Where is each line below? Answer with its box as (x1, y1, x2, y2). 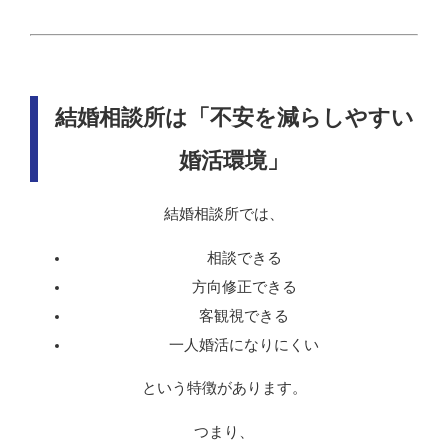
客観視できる (199, 307, 289, 324)
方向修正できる (191, 278, 297, 295)
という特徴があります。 (141, 380, 307, 397)
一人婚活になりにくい (169, 336, 319, 353)
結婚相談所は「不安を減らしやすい (54, 105, 414, 131)
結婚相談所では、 (164, 206, 284, 223)
